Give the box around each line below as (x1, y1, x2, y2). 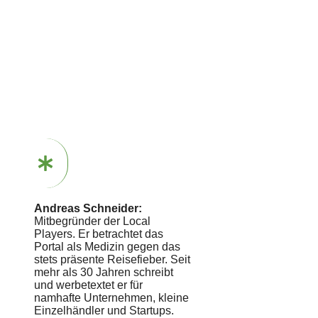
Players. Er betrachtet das (34, 228, 163, 240)
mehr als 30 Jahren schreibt (34, 266, 173, 278)
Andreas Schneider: (34, 202, 142, 214)
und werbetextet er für (34, 279, 143, 291)
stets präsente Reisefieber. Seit (34, 253, 190, 265)
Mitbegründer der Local (34, 215, 150, 227)
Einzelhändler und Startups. (34, 305, 174, 317)
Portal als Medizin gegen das (34, 241, 180, 253)
